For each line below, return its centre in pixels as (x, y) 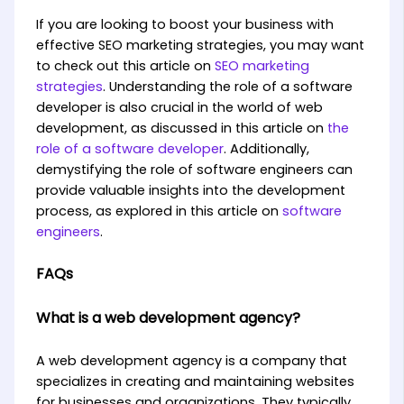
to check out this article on (125, 66)
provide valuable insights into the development (190, 191)
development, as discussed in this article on (181, 129)
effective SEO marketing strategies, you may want (200, 46)
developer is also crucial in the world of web (179, 108)
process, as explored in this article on (159, 211)
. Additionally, (266, 149)
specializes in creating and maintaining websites (195, 382)
